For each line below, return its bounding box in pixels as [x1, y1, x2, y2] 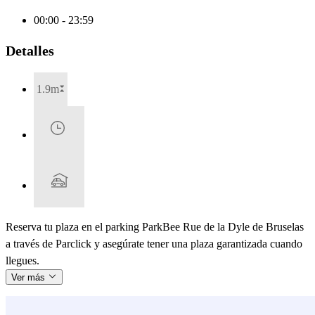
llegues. [6, 254, 39, 266]
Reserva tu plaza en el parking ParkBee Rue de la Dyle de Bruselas [6, 220, 304, 233]
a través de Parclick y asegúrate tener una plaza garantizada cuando [6, 237, 302, 250]
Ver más [11, 271, 48, 283]
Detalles [6, 42, 54, 58]
